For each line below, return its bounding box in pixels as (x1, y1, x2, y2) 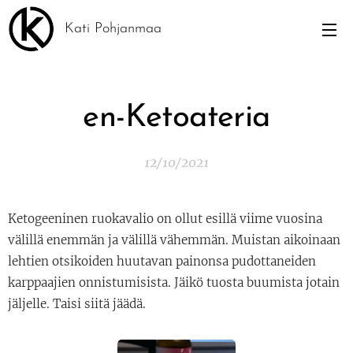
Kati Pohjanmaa (65, 21, 162, 36)
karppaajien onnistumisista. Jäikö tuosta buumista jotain (8, 275, 340, 290)
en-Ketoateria (83, 102, 270, 134)
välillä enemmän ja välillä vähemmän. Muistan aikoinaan (8, 232, 340, 247)
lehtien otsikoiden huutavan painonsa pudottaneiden (8, 254, 316, 269)
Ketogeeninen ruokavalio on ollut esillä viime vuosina (8, 211, 322, 226)
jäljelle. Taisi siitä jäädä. (8, 296, 146, 311)
